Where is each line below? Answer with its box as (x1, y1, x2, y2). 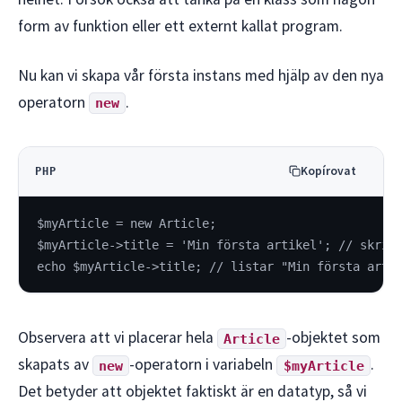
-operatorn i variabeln (129, 354, 277, 375)
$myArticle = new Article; (37, 215, 216, 231)
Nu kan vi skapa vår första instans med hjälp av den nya (18, 66, 384, 85)
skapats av (18, 354, 92, 375)
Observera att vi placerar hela (18, 328, 217, 348)
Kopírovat (301, 162, 357, 179)
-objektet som (286, 328, 381, 348)
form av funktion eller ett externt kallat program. (18, 16, 343, 37)
